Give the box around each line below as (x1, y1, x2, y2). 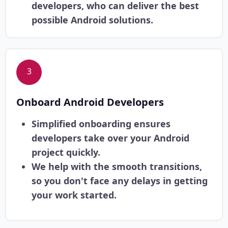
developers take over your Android (32, 132, 189, 145)
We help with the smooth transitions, (32, 160, 202, 173)
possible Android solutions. (32, 14, 153, 26)
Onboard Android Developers (16, 95, 164, 109)
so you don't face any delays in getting (32, 175, 208, 187)
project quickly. (32, 146, 100, 159)
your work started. (32, 189, 117, 202)
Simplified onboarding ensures (32, 118, 170, 130)
